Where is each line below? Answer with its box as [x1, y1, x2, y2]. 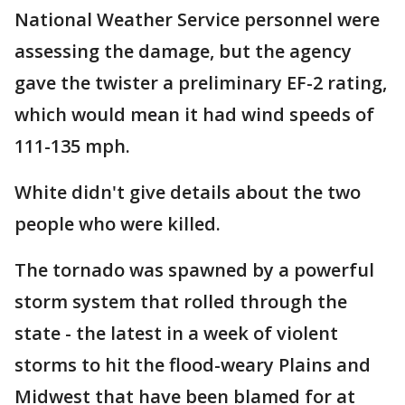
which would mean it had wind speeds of [14, 102, 374, 127]
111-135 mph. [14, 134, 130, 159]
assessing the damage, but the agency [14, 39, 352, 64]
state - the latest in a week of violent [14, 321, 338, 346]
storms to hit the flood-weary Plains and [14, 353, 371, 378]
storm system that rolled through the [14, 289, 347, 315]
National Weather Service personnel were [14, 7, 380, 33]
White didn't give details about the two [14, 180, 361, 205]
